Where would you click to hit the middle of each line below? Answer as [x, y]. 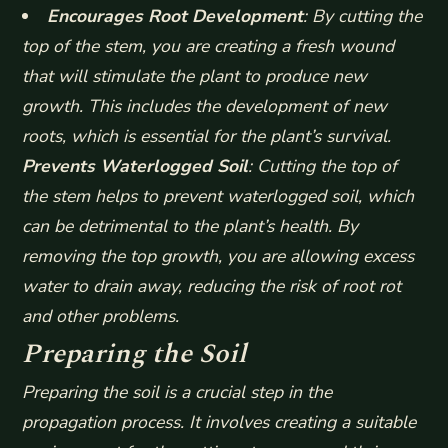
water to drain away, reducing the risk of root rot [212, 286]
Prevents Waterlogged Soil [135, 166]
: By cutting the [362, 16]
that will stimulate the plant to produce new [195, 76]
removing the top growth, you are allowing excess [218, 256]
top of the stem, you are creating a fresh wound [208, 46]
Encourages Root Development [174, 16]
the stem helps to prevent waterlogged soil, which [218, 196]
